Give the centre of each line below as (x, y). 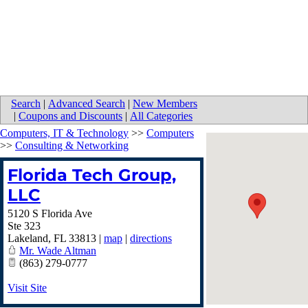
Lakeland (28, 239)
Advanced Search (87, 104)
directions (151, 239)
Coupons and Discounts (70, 116)
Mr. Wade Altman (58, 251)
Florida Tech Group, (92, 175)
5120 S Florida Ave (50, 214)
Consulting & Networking (72, 146)
